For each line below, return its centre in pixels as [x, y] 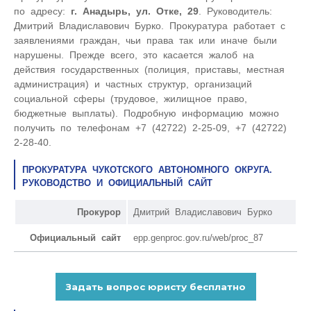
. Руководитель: [235, 11]
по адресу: [42, 11]
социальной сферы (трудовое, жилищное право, [131, 98]
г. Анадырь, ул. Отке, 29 [135, 11]
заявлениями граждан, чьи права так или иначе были [145, 40]
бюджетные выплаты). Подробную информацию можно [146, 113]
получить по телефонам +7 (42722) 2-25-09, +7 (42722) [150, 127]
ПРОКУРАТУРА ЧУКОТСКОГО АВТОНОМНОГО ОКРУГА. [147, 169]
